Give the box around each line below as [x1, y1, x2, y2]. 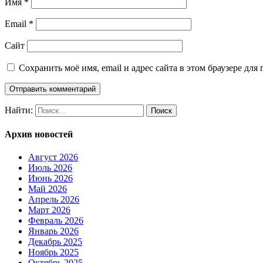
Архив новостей [5, 129, 73, 140]
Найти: [5, 104, 33, 115]
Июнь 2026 [28, 173, 73, 184]
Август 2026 [28, 152, 78, 163]
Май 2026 [28, 184, 67, 194]
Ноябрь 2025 [28, 247, 79, 258]
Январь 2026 [28, 226, 79, 237]
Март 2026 [28, 205, 70, 215]
